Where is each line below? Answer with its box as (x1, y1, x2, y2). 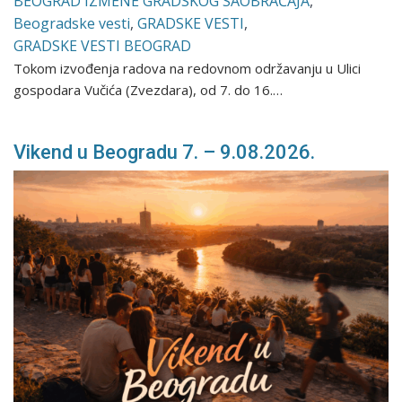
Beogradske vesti (13, 13, 131, 33)
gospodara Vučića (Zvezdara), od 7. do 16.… (13, 80, 284, 99)
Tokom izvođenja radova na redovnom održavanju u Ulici (13, 58, 362, 77)
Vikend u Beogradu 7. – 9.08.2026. (13, 140, 316, 163)
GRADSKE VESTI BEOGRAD (13, 35, 192, 56)
